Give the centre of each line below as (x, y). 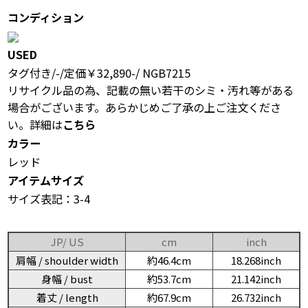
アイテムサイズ (46, 180)
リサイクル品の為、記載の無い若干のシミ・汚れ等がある (151, 90)
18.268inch (256, 260)
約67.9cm (169, 297)
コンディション (46, 17)
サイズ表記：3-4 (49, 198)
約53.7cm (169, 278)
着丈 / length (67, 297)
